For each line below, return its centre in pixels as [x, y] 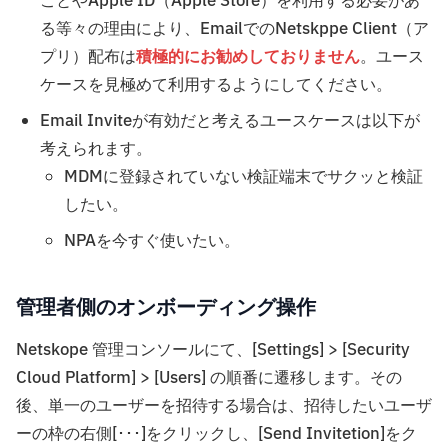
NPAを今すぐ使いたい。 [152, 241]
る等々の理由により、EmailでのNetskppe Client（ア [234, 29]
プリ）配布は [88, 57]
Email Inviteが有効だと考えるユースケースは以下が [230, 121]
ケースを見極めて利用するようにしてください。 [216, 85]
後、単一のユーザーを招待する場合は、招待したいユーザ [224, 406]
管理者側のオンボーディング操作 [166, 307]
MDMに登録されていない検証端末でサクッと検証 [243, 177]
